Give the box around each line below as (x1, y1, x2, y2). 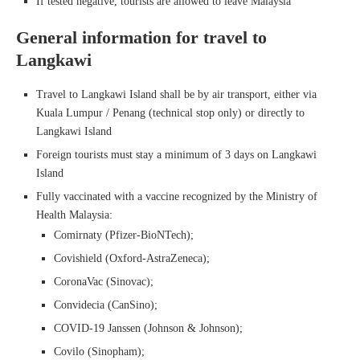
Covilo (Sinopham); (54, 345, 145, 358)
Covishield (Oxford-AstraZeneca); (54, 252, 210, 264)
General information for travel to (16, 27, 267, 47)
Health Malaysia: (36, 208, 112, 221)
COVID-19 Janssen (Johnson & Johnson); (54, 321, 243, 334)
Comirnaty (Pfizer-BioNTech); (54, 228, 194, 241)
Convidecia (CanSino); (54, 298, 157, 311)
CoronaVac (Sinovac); (54, 275, 153, 288)
